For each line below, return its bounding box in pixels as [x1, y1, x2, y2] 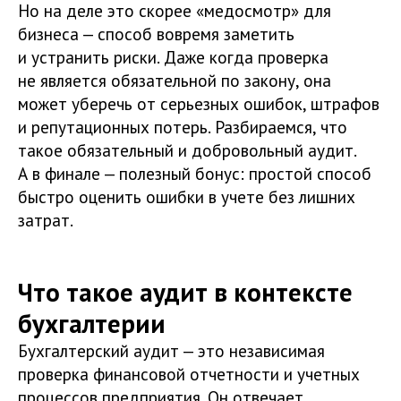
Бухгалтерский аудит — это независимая [18, 339, 325, 362]
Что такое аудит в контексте [18, 276, 353, 309]
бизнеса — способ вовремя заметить [18, 22, 294, 45]
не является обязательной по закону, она [18, 69, 331, 91]
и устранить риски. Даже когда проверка [18, 46, 328, 68]
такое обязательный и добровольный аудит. [18, 139, 356, 161]
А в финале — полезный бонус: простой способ [18, 162, 371, 184]
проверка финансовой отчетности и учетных [18, 363, 360, 385]
